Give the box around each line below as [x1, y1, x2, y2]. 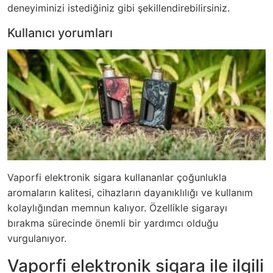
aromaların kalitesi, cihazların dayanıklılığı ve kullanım [7, 186, 253, 199]
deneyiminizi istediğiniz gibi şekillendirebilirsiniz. [7, 2, 230, 15]
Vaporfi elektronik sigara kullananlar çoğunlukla [7, 171, 227, 184]
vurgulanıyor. [7, 232, 66, 245]
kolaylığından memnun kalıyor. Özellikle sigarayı [7, 202, 227, 214]
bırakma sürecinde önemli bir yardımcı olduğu [7, 217, 218, 230]
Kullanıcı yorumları [7, 26, 113, 41]
